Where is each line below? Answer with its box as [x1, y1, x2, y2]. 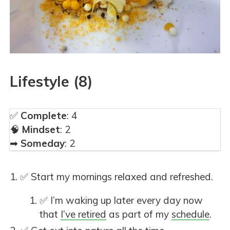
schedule [171, 208, 209, 221]
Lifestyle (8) [10, 72, 92, 91]
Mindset [22, 123, 60, 136]
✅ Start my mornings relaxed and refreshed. [20, 170, 213, 183]
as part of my [106, 208, 171, 221]
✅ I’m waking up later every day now [40, 194, 203, 207]
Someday [21, 137, 65, 150]
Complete [21, 109, 67, 122]
